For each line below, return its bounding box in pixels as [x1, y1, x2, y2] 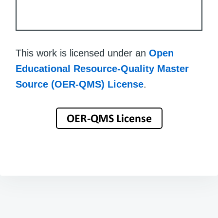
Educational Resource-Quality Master [16, 63, 189, 74]
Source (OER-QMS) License [16, 79, 144, 90]
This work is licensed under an [16, 48, 149, 59]
